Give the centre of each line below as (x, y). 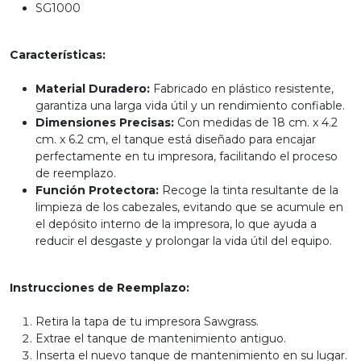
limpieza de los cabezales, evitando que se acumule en (189, 207)
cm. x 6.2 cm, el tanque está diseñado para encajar (176, 139)
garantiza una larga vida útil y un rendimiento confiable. (190, 106)
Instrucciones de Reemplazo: (100, 288)
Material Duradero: (93, 89)
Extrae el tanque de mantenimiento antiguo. (161, 338)
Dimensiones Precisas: (105, 122)
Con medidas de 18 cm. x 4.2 (256, 122)
